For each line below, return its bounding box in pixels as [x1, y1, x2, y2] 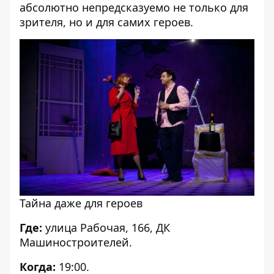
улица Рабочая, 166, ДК [42, 220, 170, 235]
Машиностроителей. [20, 234, 132, 250]
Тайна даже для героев [20, 195, 143, 210]
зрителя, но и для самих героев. [20, 15, 193, 30]
